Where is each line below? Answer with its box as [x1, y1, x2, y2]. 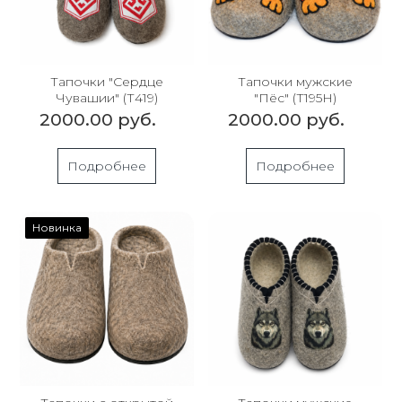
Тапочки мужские [237, 74, 353, 91]
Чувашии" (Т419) [56, 90, 159, 107]
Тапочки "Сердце [50, 74, 164, 91]
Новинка [32, 221, 83, 235]
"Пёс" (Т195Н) [253, 90, 336, 107]
